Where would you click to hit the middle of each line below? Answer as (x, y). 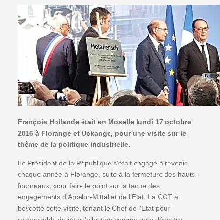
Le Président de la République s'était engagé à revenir (102, 163)
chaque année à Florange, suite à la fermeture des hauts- (108, 174)
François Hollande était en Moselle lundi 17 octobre (105, 122)
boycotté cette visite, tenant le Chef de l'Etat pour (94, 208)
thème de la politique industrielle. (74, 144)
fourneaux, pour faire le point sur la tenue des (89, 186)
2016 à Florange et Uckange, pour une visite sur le (102, 133)
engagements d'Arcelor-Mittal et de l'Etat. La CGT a (98, 197)
